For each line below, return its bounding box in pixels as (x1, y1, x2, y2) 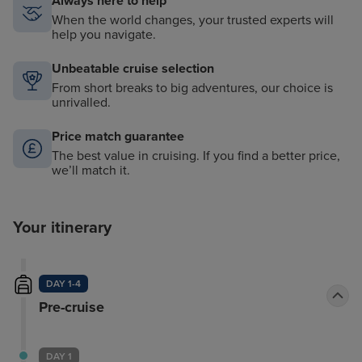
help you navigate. (52, 27, 156, 44)
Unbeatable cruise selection (52, 61, 214, 78)
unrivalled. (52, 95, 111, 112)
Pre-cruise (38, 298, 104, 317)
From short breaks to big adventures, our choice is (52, 80, 333, 97)
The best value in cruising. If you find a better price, (52, 148, 340, 165)
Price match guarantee (52, 128, 184, 145)
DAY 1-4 (45, 278, 81, 290)
